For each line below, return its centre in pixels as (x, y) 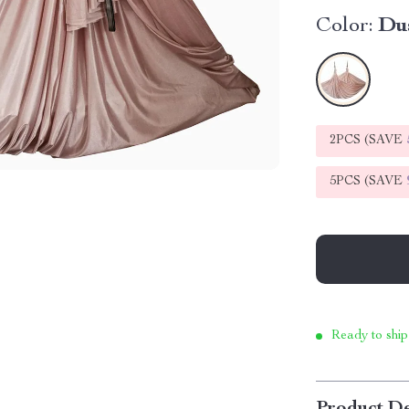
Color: (345, 26)
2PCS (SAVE (368, 141)
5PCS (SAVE (368, 182)
